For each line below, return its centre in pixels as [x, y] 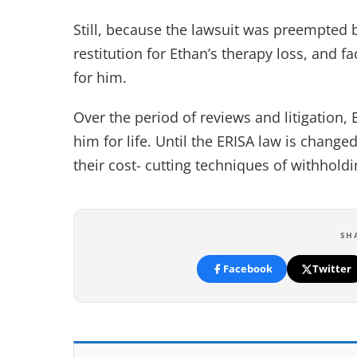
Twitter [331, 269]
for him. [100, 77]
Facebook [247, 269]
